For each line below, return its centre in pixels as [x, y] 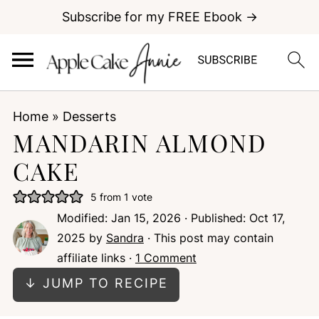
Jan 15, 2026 [146, 218]
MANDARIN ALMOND [140, 142]
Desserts [89, 116]
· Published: [215, 218]
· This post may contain [208, 238]
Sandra [125, 238]
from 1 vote [124, 197]
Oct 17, [267, 218]
